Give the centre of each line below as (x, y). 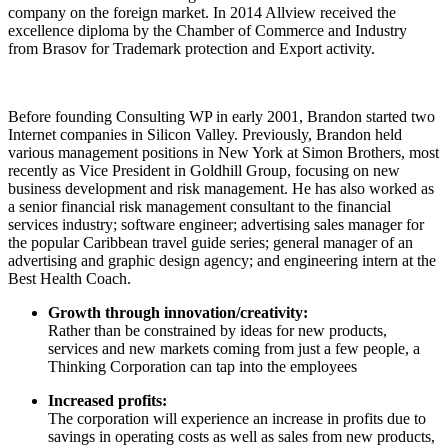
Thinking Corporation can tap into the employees (202, 366)
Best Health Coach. (69, 278)
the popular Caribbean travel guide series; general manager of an (210, 242)
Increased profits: (107, 400)
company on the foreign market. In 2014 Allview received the (202, 12)
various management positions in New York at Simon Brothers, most (223, 152)
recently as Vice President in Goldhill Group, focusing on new (204, 170)
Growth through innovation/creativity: (178, 312)
